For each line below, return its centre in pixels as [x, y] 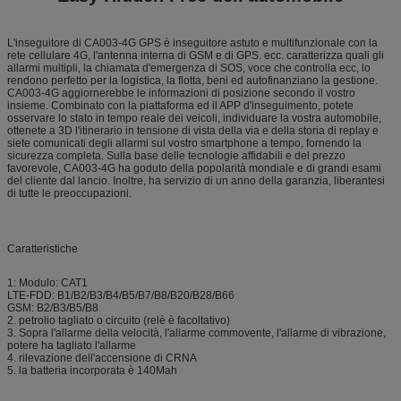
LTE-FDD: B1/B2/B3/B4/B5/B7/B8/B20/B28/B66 [121, 295]
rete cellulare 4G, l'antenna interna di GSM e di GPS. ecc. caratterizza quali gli [196, 55]
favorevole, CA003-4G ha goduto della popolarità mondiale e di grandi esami [194, 168]
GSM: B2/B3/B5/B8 [53, 307]
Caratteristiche [43, 248]
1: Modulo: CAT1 [47, 282]
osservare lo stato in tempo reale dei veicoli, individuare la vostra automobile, [194, 118]
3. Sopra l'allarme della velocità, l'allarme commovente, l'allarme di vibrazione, [196, 333]
